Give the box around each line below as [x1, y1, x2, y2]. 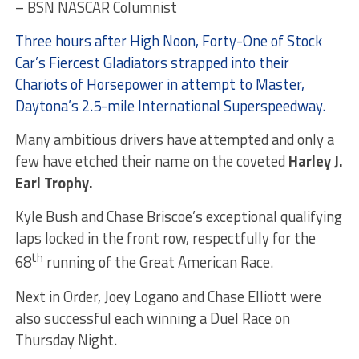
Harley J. [288, 150, 343, 173]
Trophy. [43, 171, 93, 195]
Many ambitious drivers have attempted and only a [14, 128, 334, 151]
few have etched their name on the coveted [14, 150, 288, 173]
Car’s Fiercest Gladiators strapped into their [14, 51, 289, 75]
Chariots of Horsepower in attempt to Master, [14, 73, 305, 96]
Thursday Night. [14, 328, 117, 351]
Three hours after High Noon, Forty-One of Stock [14, 30, 322, 53]
